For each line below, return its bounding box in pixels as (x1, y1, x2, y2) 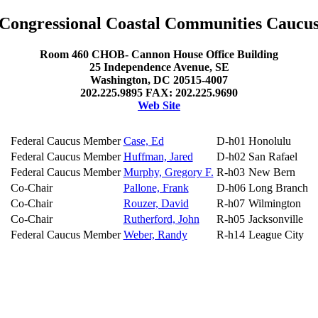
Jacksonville (248, 213, 303, 226)
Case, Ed (123, 135, 164, 148)
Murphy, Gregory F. (123, 166, 214, 179)
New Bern (248, 166, 295, 179)
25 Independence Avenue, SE (89, 61, 229, 74)
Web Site (138, 99, 180, 112)
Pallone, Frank (123, 182, 189, 194)
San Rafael (248, 150, 297, 163)
